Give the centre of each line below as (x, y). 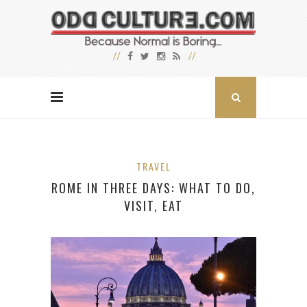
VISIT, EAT (153, 206)
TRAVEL (153, 167)
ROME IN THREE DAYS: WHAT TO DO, (153, 188)
